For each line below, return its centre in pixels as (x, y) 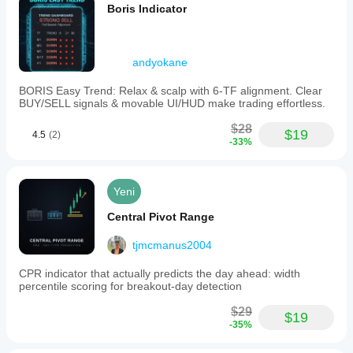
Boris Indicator (147, 9)
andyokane (160, 62)
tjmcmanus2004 (172, 245)
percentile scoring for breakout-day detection (130, 286)
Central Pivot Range (161, 217)
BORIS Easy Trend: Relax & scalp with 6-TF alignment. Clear (171, 91)
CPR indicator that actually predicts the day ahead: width (160, 273)
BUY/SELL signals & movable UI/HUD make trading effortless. (172, 103)
